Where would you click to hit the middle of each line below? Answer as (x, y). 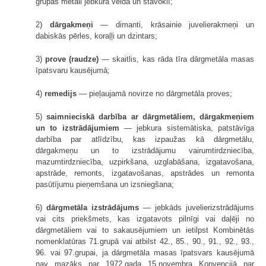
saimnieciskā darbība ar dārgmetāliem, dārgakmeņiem (151, 116)
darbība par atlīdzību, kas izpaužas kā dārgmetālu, (145, 139)
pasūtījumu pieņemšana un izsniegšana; (105, 184)
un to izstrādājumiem (77, 128)
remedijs (61, 93)
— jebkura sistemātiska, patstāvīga (187, 128)
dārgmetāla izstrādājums (93, 207)
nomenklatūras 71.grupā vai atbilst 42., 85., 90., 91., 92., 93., (145, 241)
